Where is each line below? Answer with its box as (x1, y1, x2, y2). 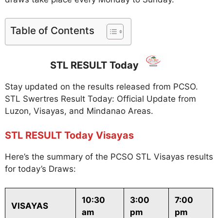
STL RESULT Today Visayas (5, 129, 134, 142)
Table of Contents (10, 24, 94, 36)
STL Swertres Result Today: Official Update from (5, 93, 196, 104)
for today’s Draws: (5, 164, 76, 174)
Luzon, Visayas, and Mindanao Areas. (5, 106, 153, 116)
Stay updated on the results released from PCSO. (5, 81, 198, 91)
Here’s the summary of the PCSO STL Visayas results (5, 152, 213, 162)
